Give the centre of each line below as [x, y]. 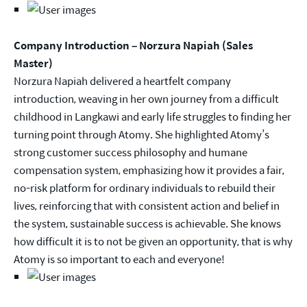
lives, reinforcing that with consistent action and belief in [147, 206]
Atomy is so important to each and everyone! [119, 259]
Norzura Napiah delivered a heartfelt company [122, 81]
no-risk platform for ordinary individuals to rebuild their [145, 188]
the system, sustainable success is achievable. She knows [147, 223]
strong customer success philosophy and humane [131, 152]
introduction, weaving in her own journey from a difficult [146, 99]
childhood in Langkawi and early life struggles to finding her [152, 116]
